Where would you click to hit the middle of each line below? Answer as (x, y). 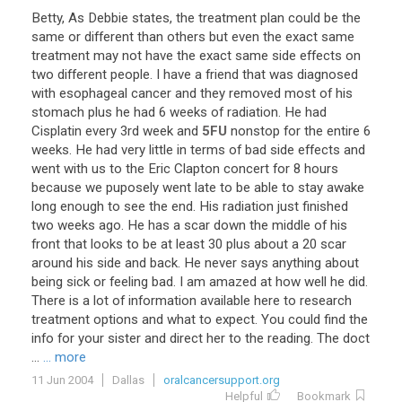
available (225, 301)
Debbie (108, 18)
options (116, 319)
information (162, 301)
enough (82, 206)
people (130, 74)
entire (343, 131)
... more (65, 357)
